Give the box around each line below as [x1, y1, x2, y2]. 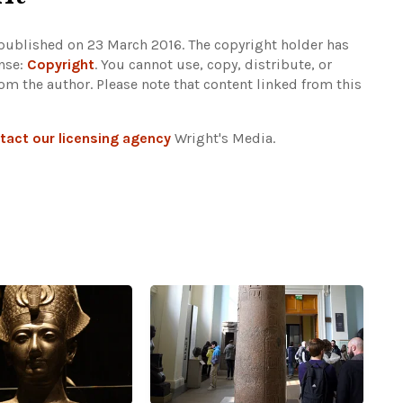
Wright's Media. [171, 130, 275, 148]
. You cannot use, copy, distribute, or [94, 56, 332, 74]
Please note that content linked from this [96, 76, 362, 94]
